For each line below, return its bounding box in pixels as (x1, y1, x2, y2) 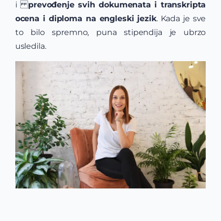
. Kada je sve (156, 14, 206, 23)
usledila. (15, 41, 46, 51)
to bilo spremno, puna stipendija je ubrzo (15, 28, 206, 37)
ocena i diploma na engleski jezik (15, 14, 156, 23)
